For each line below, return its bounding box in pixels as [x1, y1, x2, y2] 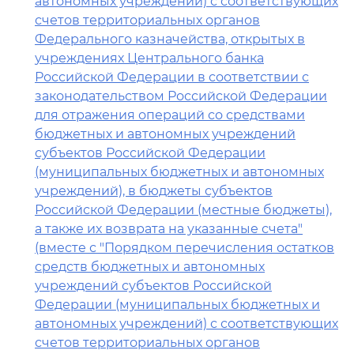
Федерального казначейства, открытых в [35, 32, 305, 47]
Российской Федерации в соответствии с [35, 70, 309, 85]
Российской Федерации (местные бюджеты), [35, 202, 332, 217]
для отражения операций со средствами [35, 107, 305, 122]
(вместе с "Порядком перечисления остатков [35, 240, 334, 255]
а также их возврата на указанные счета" [35, 221, 303, 236]
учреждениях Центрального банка [35, 51, 264, 66]
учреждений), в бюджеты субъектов [35, 183, 273, 198]
